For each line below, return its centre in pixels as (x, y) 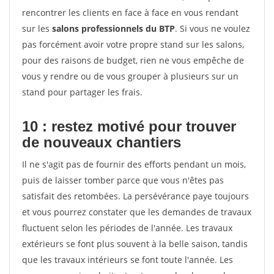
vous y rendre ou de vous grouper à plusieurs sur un (130, 76)
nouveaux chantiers (112, 142)
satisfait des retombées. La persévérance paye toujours (135, 196)
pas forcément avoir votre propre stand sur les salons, (133, 44)
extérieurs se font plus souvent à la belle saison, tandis (135, 244)
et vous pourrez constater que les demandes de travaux (137, 212)
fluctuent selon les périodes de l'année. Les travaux (127, 228)
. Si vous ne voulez (213, 28)
